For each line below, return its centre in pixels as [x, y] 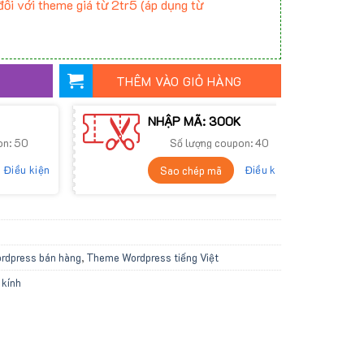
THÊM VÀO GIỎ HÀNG [179, 81]
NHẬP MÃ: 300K [194, 121]
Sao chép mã [191, 170]
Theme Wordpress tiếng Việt [152, 257]
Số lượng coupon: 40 [219, 143]
